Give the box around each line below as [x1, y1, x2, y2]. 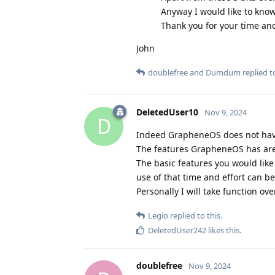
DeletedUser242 [148, 224, 206, 236]
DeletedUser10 [136, 106, 198, 118]
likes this [206, 224, 239, 236]
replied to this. [168, 209, 222, 221]
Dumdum [206, 66, 241, 78]
